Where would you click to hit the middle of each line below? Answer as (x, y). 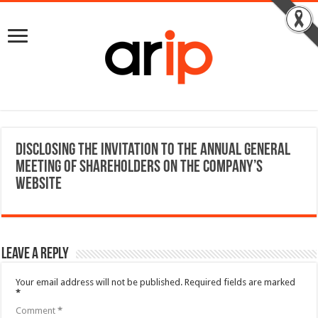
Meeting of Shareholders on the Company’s (139, 168)
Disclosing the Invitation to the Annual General (153, 150)
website (39, 185)
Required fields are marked (240, 282)
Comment (37, 311)
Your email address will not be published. (99, 282)
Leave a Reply (35, 254)
